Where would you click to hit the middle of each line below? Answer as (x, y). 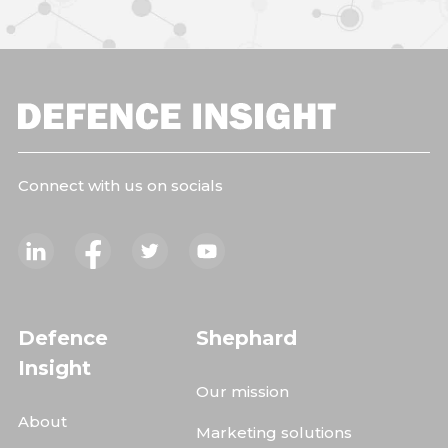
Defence (63, 338)
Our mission (242, 392)
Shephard (246, 338)
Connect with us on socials (120, 186)
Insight (54, 368)
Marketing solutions (274, 433)
